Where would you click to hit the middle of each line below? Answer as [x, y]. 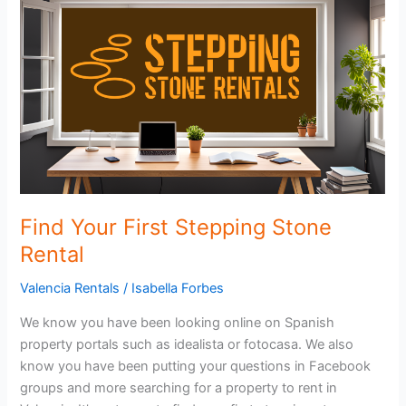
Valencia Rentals [70, 289]
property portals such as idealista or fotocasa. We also [187, 344]
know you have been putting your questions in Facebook [196, 366]
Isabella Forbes [178, 289]
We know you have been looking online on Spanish [178, 322]
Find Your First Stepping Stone [176, 227]
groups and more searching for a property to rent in [179, 387]
